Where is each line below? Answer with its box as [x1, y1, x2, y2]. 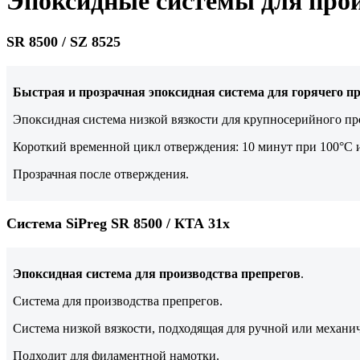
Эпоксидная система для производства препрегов [13, 267, 301, 281]
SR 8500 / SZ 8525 [6, 33, 121, 50]
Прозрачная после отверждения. [13, 166, 189, 181]
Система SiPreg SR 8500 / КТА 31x [6, 215, 230, 232]
